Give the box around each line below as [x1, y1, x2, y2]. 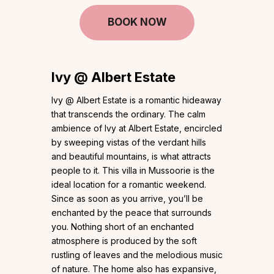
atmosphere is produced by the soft [51, 235, 197, 246]
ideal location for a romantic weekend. [51, 179, 206, 190]
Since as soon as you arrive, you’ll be [51, 193, 203, 204]
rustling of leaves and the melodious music [51, 250, 223, 261]
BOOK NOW [107, 16, 167, 29]
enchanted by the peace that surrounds [51, 207, 212, 218]
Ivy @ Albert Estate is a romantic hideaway [51, 95, 221, 106]
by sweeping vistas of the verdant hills [51, 137, 206, 148]
